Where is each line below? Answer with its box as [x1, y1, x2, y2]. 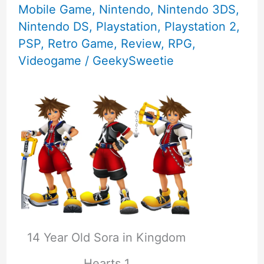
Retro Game [47, 36, 114, 51]
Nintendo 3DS [157, 2, 236, 16]
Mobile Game [18, 2, 92, 16]
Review [120, 36, 161, 51]
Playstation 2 [164, 19, 236, 34]
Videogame [18, 53, 81, 68]
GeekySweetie [92, 53, 174, 68]
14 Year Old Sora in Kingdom [27, 230, 186, 245]
